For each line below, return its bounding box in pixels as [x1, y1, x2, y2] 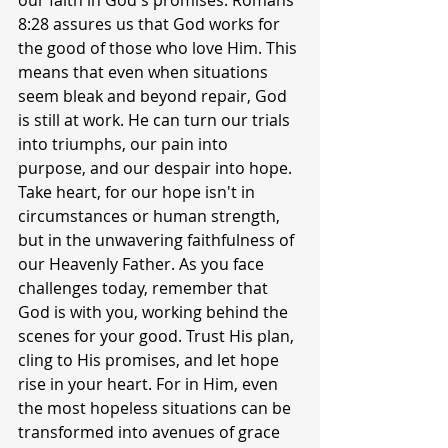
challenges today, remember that [18, 277, 272, 299]
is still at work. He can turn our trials [18, 109, 294, 131]
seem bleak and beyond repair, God [18, 85, 291, 107]
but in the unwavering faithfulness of [18, 229, 298, 251]
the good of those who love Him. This [18, 37, 301, 59]
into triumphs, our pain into [18, 133, 232, 155]
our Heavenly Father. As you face [18, 253, 268, 275]
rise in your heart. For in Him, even [18, 373, 282, 395]
